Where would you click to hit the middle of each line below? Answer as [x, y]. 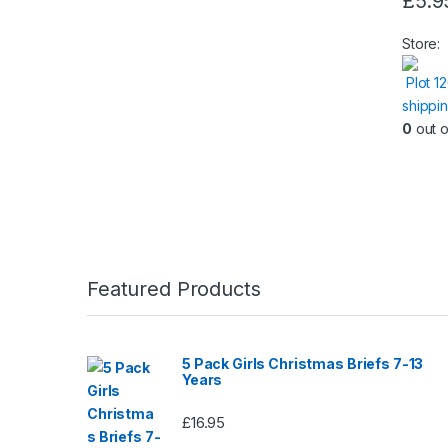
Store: [423, 43]
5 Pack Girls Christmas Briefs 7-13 [303, 363]
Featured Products [174, 288]
